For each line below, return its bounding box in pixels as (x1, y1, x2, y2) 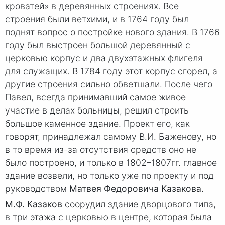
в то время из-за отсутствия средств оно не (5, 144, 196, 155)
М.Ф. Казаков (5, 199, 62, 210)
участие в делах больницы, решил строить (5, 105, 189, 116)
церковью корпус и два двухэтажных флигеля (5, 53, 203, 64)
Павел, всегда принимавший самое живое (5, 92, 186, 103)
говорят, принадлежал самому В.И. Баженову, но (5, 131, 216, 142)
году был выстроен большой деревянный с (5, 40, 190, 51)
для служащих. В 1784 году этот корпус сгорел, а (5, 66, 217, 77)
